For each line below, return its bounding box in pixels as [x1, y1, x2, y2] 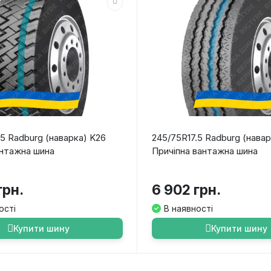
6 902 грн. [152, 181, 221, 199]
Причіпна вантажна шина [152, 145, 258, 157]
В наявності [164, 203, 214, 214]
